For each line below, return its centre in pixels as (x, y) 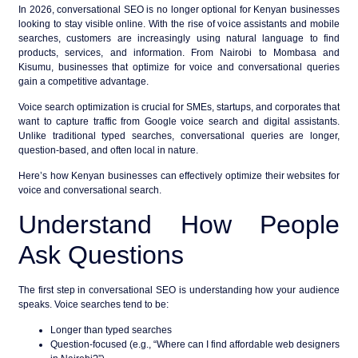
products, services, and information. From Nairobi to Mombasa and (179, 52)
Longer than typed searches (111, 330)
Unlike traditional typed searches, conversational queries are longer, (179, 136)
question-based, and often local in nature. (108, 151)
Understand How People (179, 224)
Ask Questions (101, 255)
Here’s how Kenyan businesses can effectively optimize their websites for (179, 176)
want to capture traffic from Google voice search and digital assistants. (179, 122)
